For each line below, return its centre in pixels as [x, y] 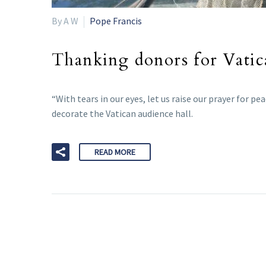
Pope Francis [116, 21]
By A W [65, 21]
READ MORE [115, 152]
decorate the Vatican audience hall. [122, 113]
